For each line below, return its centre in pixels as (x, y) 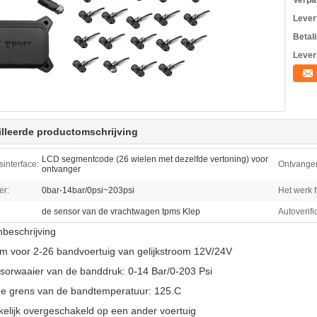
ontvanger (61, 169)
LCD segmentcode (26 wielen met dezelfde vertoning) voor (155, 159)
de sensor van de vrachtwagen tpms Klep (121, 212)
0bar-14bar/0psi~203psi (88, 190)
